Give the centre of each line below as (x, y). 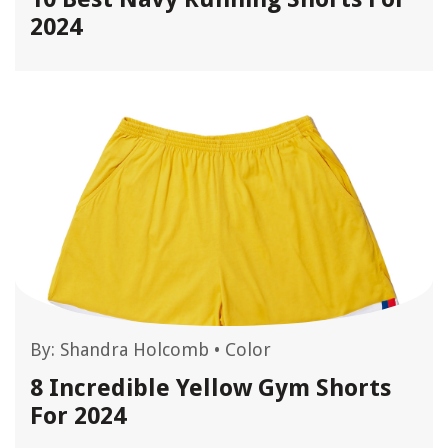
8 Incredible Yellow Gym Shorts (210, 388)
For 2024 (78, 416)
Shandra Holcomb (134, 349)
